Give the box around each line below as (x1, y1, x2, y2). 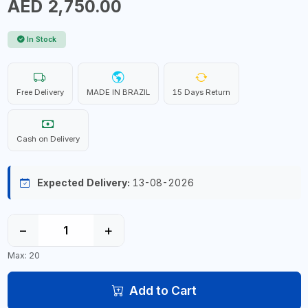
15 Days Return (172, 87, 230, 97)
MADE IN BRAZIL (86, 87, 150, 97)
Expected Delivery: (36, 177, 130, 188)
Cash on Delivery (16, 134, 80, 144)
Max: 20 (7, 250, 40, 261)
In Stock (27, 35, 56, 44)
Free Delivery (16, 87, 64, 97)
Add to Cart (129, 283, 197, 298)
